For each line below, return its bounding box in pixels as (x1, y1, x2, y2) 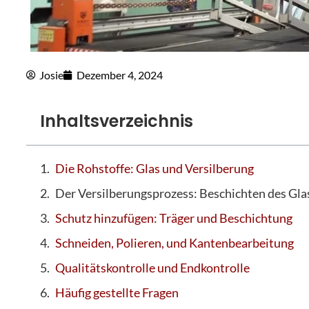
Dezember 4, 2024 (77, 68, 163, 82)
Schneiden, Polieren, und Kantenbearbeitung (55, 235, 294, 251)
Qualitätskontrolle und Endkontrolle (55, 260, 250, 276)
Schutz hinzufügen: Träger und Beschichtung (55, 210, 292, 226)
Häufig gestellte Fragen (55, 285, 179, 301)
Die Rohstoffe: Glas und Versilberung (55, 161, 254, 177)
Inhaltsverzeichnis (40, 110, 193, 133)
